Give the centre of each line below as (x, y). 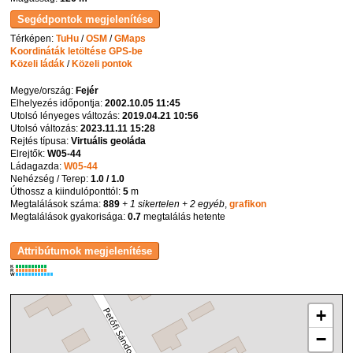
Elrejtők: (29, 154)
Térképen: (33, 39)
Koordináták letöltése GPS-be (77, 52)
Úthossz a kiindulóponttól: (67, 192)
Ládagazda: (37, 167)
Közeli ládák (38, 64)
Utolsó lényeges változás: (67, 116)
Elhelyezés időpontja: (58, 104)
